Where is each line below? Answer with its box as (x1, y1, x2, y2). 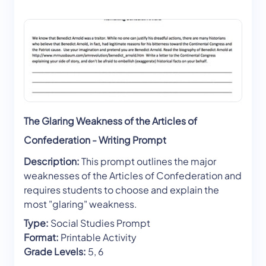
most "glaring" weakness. (24, 198, 137, 211)
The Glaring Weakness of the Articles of (24, 115, 197, 128)
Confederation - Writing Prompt (24, 134, 166, 147)
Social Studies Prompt (49, 217, 150, 230)
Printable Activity (59, 231, 137, 244)
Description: (24, 155, 80, 168)
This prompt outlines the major (80, 155, 216, 168)
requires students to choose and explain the (24, 183, 219, 197)
